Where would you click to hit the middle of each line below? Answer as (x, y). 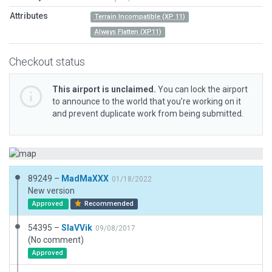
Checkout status (47, 62)
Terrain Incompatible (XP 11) (140, 17)
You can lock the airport (202, 89)
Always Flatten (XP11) (128, 32)
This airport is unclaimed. (104, 89)
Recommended (108, 204)
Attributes (29, 16)
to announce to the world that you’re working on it (147, 101)
